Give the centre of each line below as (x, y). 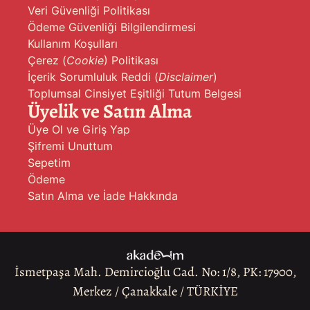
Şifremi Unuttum (70, 146)
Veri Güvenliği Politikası (89, 11)
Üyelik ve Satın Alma (110, 112)
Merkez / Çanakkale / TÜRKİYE (155, 291)
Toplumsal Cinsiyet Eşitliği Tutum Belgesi (135, 94)
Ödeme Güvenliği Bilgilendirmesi (112, 27)
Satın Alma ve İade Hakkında (103, 196)
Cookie (85, 61)
